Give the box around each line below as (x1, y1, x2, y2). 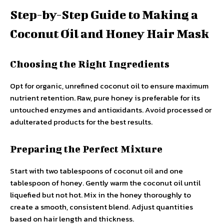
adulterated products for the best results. (10, 116, 152, 128)
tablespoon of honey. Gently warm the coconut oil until (10, 177, 200, 189)
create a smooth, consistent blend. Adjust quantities (10, 201, 193, 213)
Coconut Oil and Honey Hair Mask (10, 26, 209, 41)
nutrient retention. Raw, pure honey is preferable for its (10, 92, 200, 104)
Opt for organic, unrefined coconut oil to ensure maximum (10, 80, 208, 92)
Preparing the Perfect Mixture (10, 143, 162, 155)
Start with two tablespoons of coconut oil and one (10, 165, 183, 177)
